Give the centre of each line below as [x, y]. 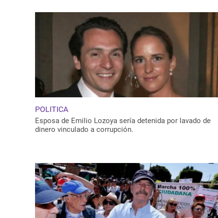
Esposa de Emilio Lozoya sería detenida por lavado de [123, 121]
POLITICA [52, 109]
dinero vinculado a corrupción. [84, 130]
